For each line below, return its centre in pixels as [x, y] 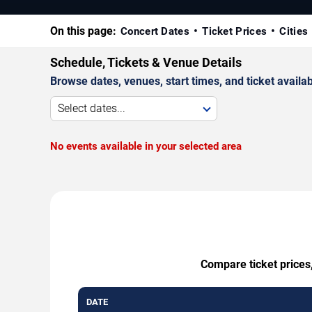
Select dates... [92, 108]
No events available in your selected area [146, 146]
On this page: [83, 31]
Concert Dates [155, 31]
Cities [294, 31]
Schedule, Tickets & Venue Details [146, 62]
